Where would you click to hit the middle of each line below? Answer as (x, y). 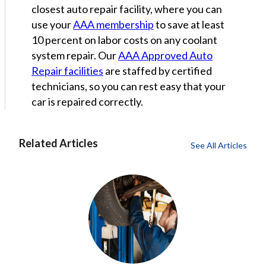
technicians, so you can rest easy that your (129, 86)
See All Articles (219, 145)
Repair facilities (67, 70)
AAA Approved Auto (165, 55)
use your (52, 24)
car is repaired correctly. (87, 101)
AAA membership (113, 24)
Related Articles (58, 143)
